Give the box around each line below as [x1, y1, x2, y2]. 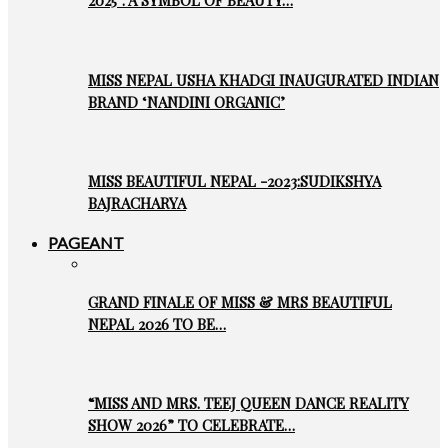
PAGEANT [48, 233, 124, 253]
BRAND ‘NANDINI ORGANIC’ [88, 91, 285, 112]
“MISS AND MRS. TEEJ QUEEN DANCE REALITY [88, 393, 409, 414]
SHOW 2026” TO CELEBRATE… [88, 415, 295, 436]
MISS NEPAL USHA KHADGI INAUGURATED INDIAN [88, 69, 439, 90]
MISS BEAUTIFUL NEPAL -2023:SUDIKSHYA [88, 171, 381, 192]
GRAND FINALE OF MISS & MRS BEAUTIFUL [88, 291, 392, 312]
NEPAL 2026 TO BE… [88, 313, 226, 334]
